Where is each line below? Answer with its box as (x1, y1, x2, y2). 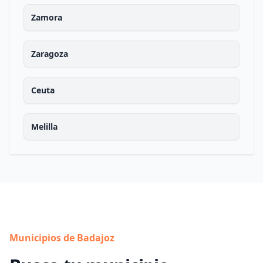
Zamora (31, 12, 62, 23)
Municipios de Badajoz (9, 231, 114, 244)
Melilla (31, 121, 58, 132)
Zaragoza (31, 48, 68, 59)
